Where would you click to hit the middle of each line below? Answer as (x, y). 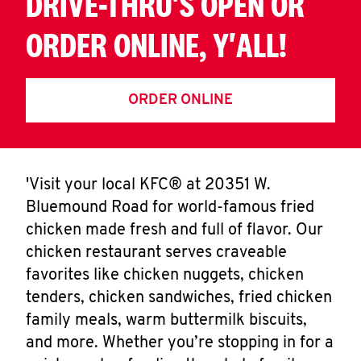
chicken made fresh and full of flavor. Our (174, 230)
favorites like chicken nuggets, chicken (165, 276)
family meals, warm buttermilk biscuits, (166, 321)
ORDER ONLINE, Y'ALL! (156, 45)
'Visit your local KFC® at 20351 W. (148, 185)
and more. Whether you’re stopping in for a (180, 343)
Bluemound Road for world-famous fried (170, 208)
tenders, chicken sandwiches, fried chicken (179, 298)
